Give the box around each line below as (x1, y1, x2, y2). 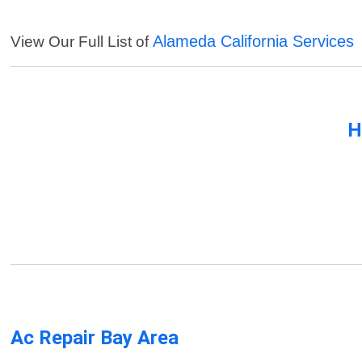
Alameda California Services (153, 32, 355, 51)
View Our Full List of (11, 33, 154, 51)
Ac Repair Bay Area (11, 326, 179, 350)
